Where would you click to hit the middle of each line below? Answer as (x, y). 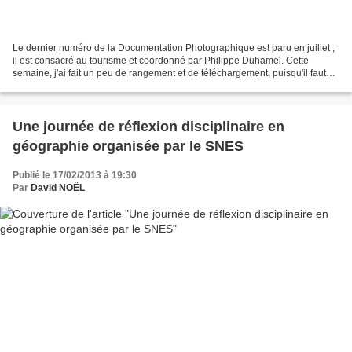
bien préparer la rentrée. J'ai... (76, 86)
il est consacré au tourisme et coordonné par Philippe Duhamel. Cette (161, 61)
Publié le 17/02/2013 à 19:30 (75, 176)
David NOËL (58, 188)
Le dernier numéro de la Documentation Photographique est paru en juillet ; (174, 48)
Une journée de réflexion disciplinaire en (148, 127)
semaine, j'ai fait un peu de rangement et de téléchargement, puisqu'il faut (169, 73)
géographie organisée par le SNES (128, 147)
